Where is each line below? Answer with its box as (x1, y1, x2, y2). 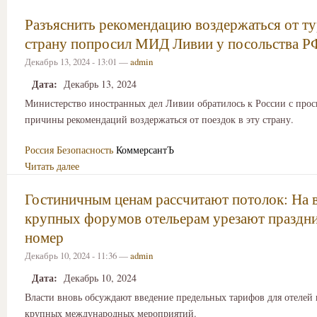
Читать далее (25, 158, 79, 173)
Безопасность (57, 142, 113, 156)
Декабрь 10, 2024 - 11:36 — (25, 248, 130, 262)
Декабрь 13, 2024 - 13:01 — (25, 54, 130, 68)
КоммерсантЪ (116, 142, 174, 156)
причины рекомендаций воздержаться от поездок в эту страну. (25, 113, 294, 127)
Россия (25, 142, 54, 156)
